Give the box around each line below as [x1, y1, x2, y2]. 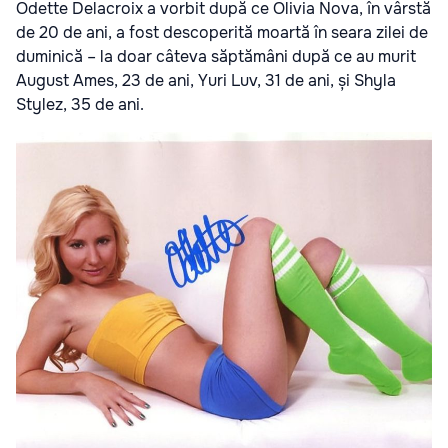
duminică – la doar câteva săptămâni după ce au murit [16, 45, 416, 67]
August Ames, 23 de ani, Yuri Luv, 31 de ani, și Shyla [16, 69, 396, 91]
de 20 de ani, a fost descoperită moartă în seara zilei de [16, 21, 428, 43]
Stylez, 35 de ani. [16, 93, 144, 115]
